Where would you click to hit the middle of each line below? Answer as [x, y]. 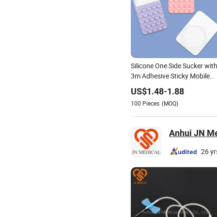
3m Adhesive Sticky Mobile [170, 76]
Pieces [151, 103]
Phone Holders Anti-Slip [166, 86]
